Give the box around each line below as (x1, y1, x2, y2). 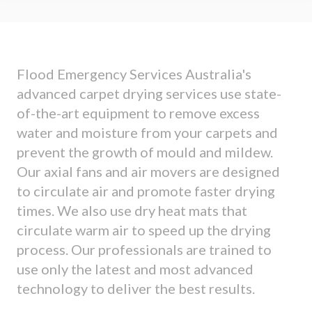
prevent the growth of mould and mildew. (17, 143, 273, 161)
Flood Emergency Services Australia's (17, 65, 251, 83)
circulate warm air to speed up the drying (17, 221, 271, 239)
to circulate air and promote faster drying (17, 182, 275, 200)
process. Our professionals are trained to (17, 241, 272, 258)
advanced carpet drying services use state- (17, 85, 281, 102)
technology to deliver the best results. (17, 280, 255, 297)
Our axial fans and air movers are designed (17, 163, 280, 180)
